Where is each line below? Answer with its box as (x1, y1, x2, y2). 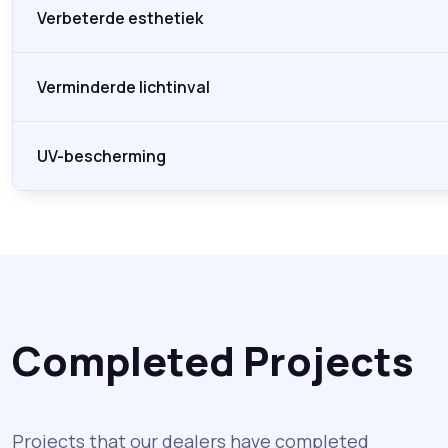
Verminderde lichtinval (37, 76, 210, 99)
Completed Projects (12, 333, 414, 389)
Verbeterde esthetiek (37, 7, 203, 30)
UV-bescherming (37, 145, 166, 168)
